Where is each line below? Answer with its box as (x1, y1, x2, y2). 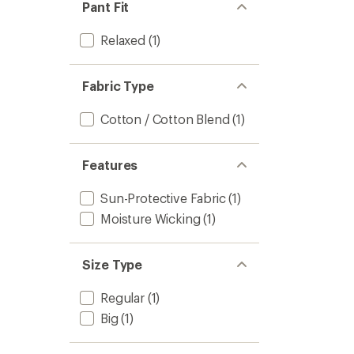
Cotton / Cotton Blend (100, 111, 230, 126)
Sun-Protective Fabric (100, 190, 226, 205)
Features (82, 157, 138, 172)
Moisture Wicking (100, 211, 201, 226)
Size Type (82, 257, 143, 272)
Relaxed (100, 32, 145, 47)
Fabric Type (82, 78, 155, 93)
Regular (100, 290, 145, 305)
